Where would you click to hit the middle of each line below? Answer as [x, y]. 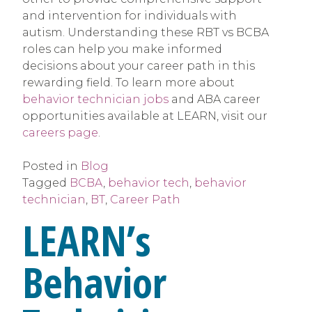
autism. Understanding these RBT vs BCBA [146, 32]
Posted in [52, 166]
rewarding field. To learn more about [128, 82]
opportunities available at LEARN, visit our [145, 116]
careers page [60, 132]
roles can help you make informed [122, 49]
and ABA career [214, 99]
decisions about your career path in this [139, 65]
